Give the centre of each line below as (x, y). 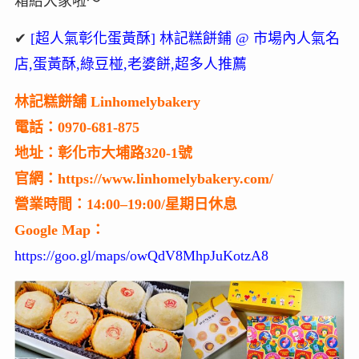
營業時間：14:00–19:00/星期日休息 (125, 204)
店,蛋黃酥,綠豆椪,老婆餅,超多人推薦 (130, 64)
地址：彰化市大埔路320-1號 (103, 153)
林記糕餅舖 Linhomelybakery (107, 101)
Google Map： (59, 230)
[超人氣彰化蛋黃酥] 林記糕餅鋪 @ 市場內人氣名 (185, 38)
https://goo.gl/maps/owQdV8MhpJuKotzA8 (141, 255)
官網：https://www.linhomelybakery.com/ (143, 178)
